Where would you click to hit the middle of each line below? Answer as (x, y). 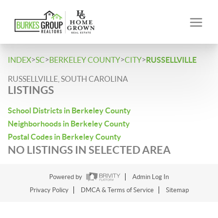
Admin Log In (151, 177)
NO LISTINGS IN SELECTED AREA (89, 150)
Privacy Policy (49, 190)
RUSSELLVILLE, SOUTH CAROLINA (68, 79)
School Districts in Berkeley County (69, 110)
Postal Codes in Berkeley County (64, 137)
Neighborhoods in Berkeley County (69, 124)
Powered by (66, 177)
